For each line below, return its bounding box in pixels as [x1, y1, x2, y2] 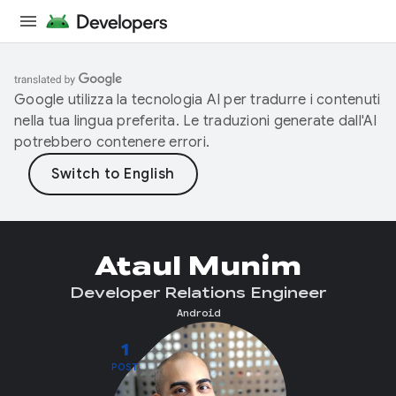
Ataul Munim [95, 249, 301, 283]
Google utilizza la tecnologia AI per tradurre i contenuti [14, 91, 381, 109]
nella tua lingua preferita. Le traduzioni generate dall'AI [14, 112, 377, 130]
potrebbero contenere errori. [14, 133, 209, 151]
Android [176, 306, 220, 319]
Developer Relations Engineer [70, 285, 326, 302]
